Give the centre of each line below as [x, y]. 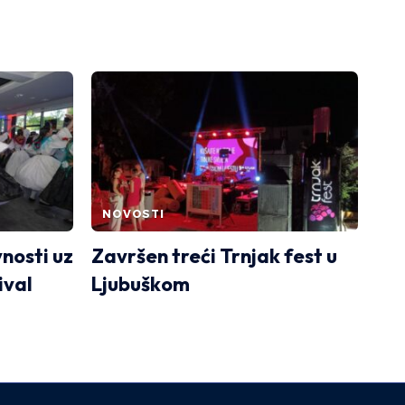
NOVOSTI [133, 213]
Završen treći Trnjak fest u [214, 255]
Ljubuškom [141, 283]
